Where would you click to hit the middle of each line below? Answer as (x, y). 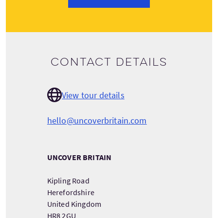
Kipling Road (68, 181)
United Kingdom (74, 204)
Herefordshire (71, 192)
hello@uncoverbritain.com (97, 120)
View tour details (93, 95)
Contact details (109, 62)
